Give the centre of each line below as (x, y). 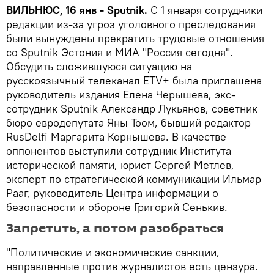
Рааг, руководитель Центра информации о (112, 193)
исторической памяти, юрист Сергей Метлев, (120, 165)
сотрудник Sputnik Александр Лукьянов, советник (132, 109)
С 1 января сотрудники (205, 10)
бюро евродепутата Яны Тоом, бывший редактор (128, 123)
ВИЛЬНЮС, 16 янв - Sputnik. (77, 10)
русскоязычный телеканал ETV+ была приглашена (134, 81)
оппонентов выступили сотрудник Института (119, 151)
